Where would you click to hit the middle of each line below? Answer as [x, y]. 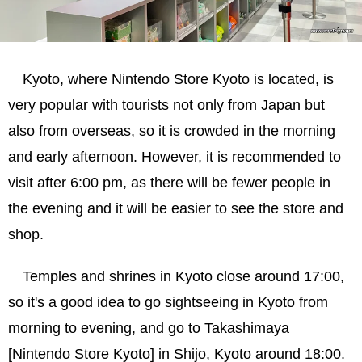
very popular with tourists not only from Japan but [166, 105]
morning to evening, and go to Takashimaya [149, 328]
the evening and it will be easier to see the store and [176, 209]
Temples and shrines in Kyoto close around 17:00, [183, 277]
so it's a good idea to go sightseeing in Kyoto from [168, 303]
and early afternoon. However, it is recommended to [175, 157]
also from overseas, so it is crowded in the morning [172, 131]
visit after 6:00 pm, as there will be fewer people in [169, 183]
